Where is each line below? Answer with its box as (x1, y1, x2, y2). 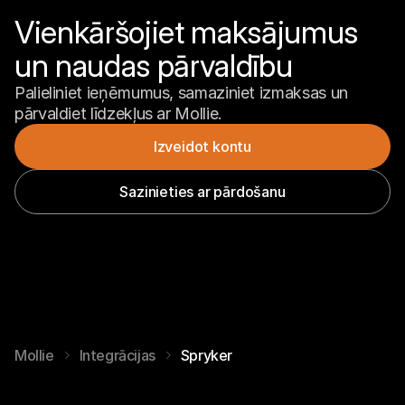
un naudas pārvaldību (14, 47, 293, 84)
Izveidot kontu (153, 137, 252, 155)
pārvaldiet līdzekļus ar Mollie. (14, 104, 222, 123)
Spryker (180, 346, 233, 364)
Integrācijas (79, 346, 155, 364)
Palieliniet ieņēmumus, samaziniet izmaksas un (14, 83, 348, 102)
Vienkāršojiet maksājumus (14, 14, 358, 51)
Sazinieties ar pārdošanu (119, 182, 286, 201)
